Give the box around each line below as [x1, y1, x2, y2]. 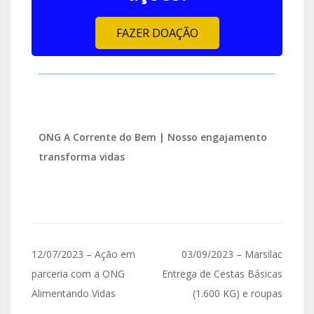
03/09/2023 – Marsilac [182, 247, 282, 261]
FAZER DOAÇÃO [116, 25, 198, 41]
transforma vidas [39, 150, 125, 163]
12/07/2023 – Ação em [32, 247, 135, 261]
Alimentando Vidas [32, 287, 116, 300]
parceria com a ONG [32, 267, 125, 280]
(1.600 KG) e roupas [193, 287, 282, 300]
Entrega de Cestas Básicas [162, 267, 282, 280]
